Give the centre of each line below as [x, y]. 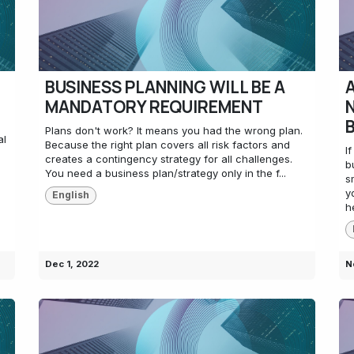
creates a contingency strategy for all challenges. [169, 159]
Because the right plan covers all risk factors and [168, 145]
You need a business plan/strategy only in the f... [166, 173]
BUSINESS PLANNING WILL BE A [165, 87]
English [70, 195]
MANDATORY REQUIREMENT [154, 107]
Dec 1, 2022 [72, 264]
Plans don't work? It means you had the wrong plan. [174, 131]
